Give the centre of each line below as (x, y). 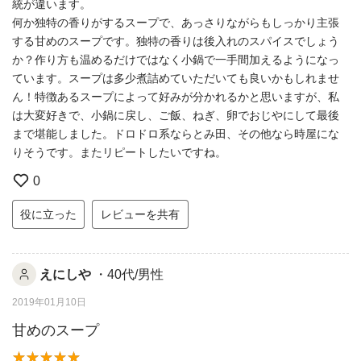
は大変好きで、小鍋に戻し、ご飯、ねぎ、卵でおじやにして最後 (176, 115)
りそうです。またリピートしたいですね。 (119, 152)
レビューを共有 (140, 214)
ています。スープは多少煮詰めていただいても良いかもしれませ (176, 78)
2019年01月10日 (49, 303)
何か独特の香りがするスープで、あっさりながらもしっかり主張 (176, 22)
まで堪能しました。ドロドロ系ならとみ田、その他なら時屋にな (176, 133)
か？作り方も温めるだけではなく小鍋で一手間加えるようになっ (176, 59)
